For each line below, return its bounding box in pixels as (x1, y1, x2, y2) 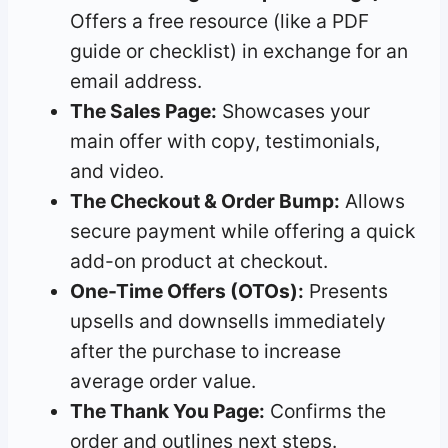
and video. (70, 158, 165, 183)
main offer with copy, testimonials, (70, 128, 381, 153)
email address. (70, 68, 203, 93)
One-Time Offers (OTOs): (70, 278, 305, 303)
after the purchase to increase (70, 338, 342, 363)
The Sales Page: (70, 98, 218, 123)
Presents (304, 278, 389, 303)
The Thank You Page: (70, 398, 266, 423)
